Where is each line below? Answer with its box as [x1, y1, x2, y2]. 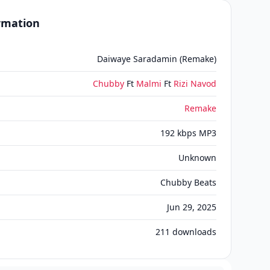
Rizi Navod [174, 78, 216, 89]
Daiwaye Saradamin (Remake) [97, 53, 216, 64]
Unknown [178, 152, 216, 163]
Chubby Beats [160, 177, 216, 188]
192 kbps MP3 [160, 127, 216, 139]
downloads [170, 226, 216, 237]
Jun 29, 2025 [167, 201, 216, 213]
